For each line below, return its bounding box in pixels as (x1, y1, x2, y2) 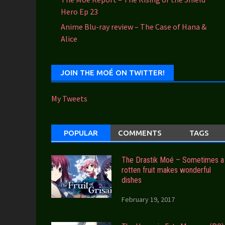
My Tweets (51, 93, 87, 104)
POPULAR (63, 129, 98, 138)
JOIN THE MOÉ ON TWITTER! (60, 68, 165, 77)
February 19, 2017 (122, 195, 175, 204)
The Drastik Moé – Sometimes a (122, 155, 224, 165)
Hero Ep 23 (61, 6, 98, 17)
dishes (122, 175, 142, 185)
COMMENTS (118, 129, 162, 138)
